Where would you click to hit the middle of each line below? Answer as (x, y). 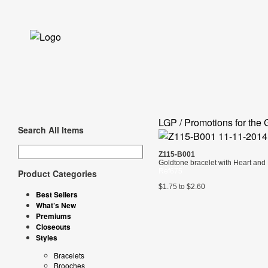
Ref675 (170, 171)
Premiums (54, 216)
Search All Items (51, 130)
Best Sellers (57, 194)
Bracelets (69, 255)
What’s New (56, 205)
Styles (47, 237)
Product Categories (57, 173)
